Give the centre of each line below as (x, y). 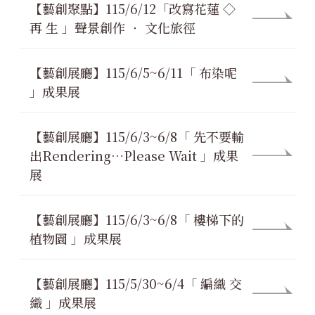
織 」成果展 (63, 303)
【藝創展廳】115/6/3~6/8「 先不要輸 (137, 137)
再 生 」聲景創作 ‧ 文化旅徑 (112, 28)
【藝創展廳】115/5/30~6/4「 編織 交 (136, 284)
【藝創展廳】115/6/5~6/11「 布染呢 (133, 73)
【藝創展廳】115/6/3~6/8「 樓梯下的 (137, 220)
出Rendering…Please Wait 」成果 (134, 156)
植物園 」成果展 (76, 239)
